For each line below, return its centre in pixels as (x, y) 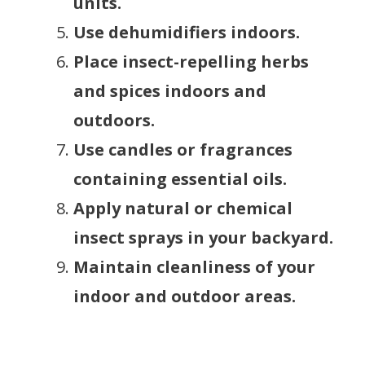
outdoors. (114, 120)
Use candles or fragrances (183, 149)
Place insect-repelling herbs (191, 61)
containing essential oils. (180, 178)
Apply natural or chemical (183, 208)
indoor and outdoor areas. (185, 296)
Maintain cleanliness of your (194, 266)
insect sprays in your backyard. (203, 237)
